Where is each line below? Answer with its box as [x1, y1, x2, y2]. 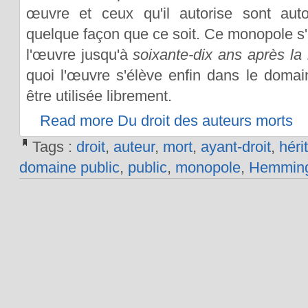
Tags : [32, 137, 76, 155]
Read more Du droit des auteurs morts [39, 112, 293, 130]
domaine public [19, 158, 120, 176]
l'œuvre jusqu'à [25, 45, 133, 63]
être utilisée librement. [25, 87, 172, 104]
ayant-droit [200, 137, 271, 155]
